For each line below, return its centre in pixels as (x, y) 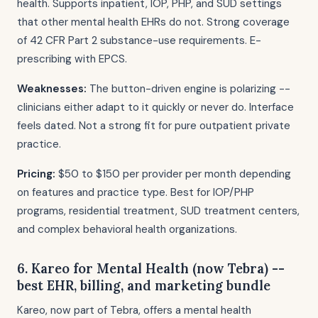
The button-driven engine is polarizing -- (188, 89)
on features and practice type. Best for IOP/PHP (136, 192)
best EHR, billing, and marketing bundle (144, 285)
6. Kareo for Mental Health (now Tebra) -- (151, 268)
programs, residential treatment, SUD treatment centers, (158, 211)
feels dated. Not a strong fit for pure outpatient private (154, 126)
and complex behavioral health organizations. (127, 229)
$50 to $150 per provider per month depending (173, 174)
